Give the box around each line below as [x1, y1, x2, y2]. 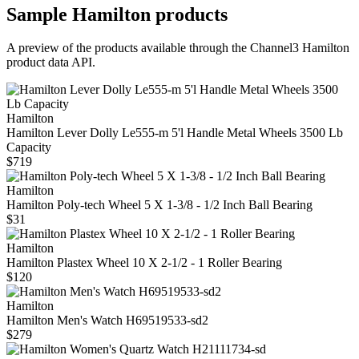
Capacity [6, 140, 51, 155]
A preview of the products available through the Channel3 [6, 41, 299, 55]
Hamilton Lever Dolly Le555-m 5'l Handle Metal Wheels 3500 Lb [6, 126, 343, 140]
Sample [6, 3, 72, 25]
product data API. [6, 55, 95, 70]
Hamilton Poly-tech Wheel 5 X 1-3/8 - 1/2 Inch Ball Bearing [6, 198, 313, 212]
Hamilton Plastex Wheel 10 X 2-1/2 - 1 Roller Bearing [6, 256, 282, 270]
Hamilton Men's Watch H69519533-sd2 [6, 313, 208, 328]
